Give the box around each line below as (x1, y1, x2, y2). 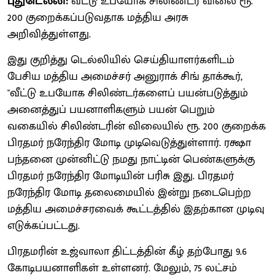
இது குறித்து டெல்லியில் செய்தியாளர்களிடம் (7, 50, 234, 69)
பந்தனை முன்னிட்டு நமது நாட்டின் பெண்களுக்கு (7, 150, 255, 169)
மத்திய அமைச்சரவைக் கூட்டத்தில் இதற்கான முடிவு (7, 199, 265, 219)
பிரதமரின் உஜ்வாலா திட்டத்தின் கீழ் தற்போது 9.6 (7, 242, 247, 261)
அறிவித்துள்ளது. (7, 25, 91, 44)
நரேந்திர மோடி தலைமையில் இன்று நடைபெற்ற (7, 183, 251, 202)
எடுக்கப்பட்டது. (7, 216, 80, 235)
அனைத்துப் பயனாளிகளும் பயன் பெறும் (7, 100, 215, 119)
